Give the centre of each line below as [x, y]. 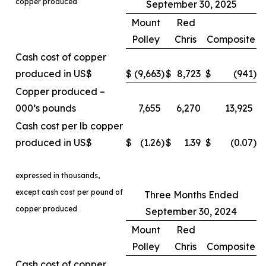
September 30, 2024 [191, 211]
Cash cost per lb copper [69, 126]
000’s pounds [46, 108]
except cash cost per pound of [69, 192]
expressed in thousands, [58, 175]
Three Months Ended [191, 195]
